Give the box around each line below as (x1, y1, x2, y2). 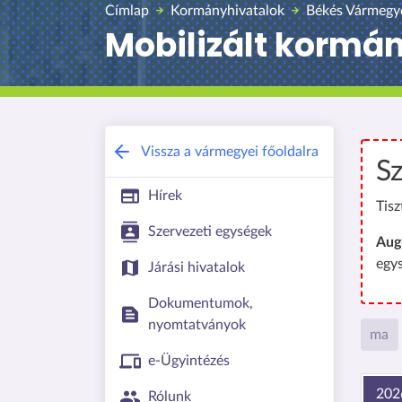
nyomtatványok (148, 318, 246, 333)
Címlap (105, 4, 149, 19)
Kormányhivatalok (170, 4, 284, 19)
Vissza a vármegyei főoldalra (141, 144, 319, 160)
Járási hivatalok (148, 260, 245, 275)
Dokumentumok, (148, 296, 253, 311)
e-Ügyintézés (148, 354, 230, 369)
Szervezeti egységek (148, 224, 272, 240)
